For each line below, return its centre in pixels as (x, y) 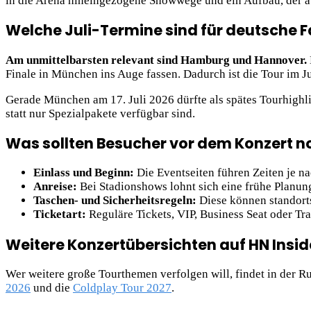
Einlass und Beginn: (84, 173)
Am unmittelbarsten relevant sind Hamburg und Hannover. (156, 60)
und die (52, 288)
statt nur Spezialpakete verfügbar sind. (100, 113)
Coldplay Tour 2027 (122, 288)
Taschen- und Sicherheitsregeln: (115, 201)
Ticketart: (60, 215)
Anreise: (55, 187)
